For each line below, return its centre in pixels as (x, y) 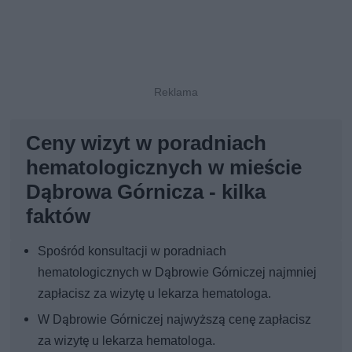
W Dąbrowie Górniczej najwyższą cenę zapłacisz (175, 320)
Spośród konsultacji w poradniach (132, 251)
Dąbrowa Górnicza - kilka (146, 192)
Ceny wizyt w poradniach (147, 143)
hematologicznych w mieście (164, 168)
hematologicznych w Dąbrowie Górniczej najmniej (178, 273)
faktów (59, 216)
